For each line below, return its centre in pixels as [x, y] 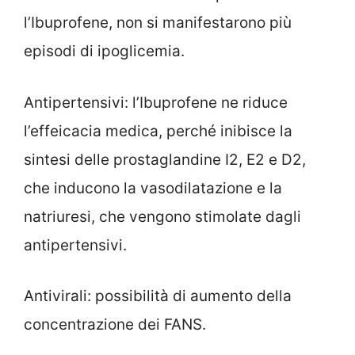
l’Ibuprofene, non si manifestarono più [158, 23]
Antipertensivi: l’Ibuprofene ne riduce [156, 102]
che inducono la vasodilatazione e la [153, 188]
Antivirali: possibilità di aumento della [158, 296]
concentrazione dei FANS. [115, 325]
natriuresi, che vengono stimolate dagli [162, 216]
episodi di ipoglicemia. [104, 52]
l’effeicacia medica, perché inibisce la [158, 131]
